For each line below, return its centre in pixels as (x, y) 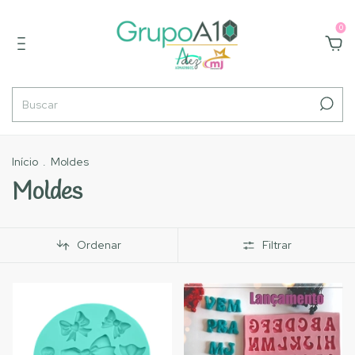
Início (25, 162)
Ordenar (99, 245)
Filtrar (277, 245)
